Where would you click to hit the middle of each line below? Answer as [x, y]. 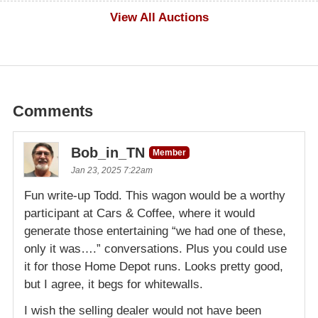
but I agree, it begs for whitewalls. [114, 285]
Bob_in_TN [108, 153]
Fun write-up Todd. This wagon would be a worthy [155, 196]
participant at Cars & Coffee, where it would [139, 214]
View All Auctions [159, 18]
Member [169, 153]
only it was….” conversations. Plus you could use [155, 249]
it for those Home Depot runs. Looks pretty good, [154, 267]
